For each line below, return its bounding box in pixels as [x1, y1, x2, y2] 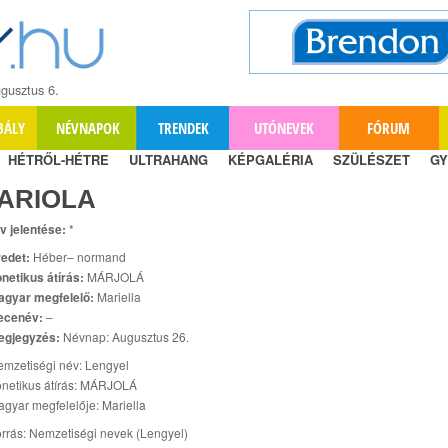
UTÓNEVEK [254, 117, 314, 138]
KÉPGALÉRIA [228, 149, 313, 169]
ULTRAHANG [129, 149, 208, 169]
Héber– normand [30, 247, 126, 265]
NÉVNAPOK [55, 117, 120, 138]
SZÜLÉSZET [333, 149, 410, 169]
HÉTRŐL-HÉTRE [8, 149, 109, 169]
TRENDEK [157, 117, 209, 138]
